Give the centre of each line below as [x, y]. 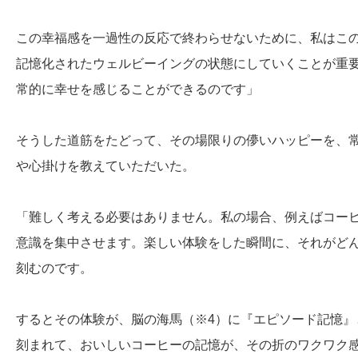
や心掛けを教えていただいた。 [105, 165]
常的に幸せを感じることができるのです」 [137, 89]
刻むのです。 [54, 268]
